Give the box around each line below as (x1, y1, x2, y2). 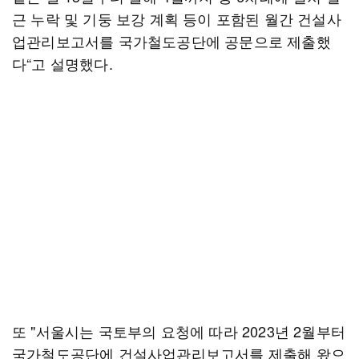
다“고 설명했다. (12, 53, 113, 74)
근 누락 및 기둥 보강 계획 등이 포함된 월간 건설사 (12, 8, 341, 29)
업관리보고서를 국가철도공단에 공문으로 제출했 (12, 30, 331, 51)
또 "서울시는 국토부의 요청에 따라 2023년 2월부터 (12, 321, 345, 341)
